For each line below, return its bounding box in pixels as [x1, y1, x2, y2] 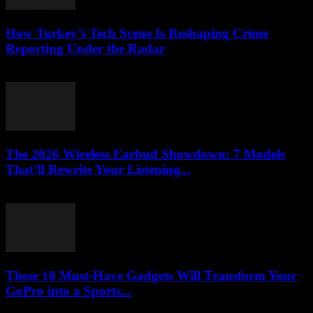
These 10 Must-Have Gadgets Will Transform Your [6, 268, 297, 283]
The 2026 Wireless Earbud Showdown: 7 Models [6, 147, 285, 162]
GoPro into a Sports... [6, 283, 131, 298]
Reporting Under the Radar [6, 41, 165, 56]
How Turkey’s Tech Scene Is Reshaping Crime [6, 25, 268, 41]
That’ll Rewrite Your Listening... [6, 162, 191, 177]
